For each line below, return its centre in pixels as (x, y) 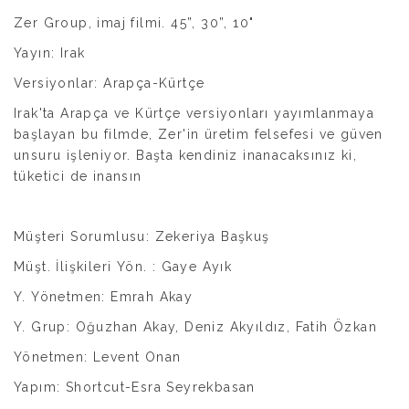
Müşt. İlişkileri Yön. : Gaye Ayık (123, 267)
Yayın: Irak (50, 53)
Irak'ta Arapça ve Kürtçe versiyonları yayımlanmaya (194, 113)
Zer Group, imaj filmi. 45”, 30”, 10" (134, 23)
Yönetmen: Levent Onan (98, 357)
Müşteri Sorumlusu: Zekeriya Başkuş (142, 236)
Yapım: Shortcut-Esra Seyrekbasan (135, 387)
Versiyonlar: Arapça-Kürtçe (110, 83)
